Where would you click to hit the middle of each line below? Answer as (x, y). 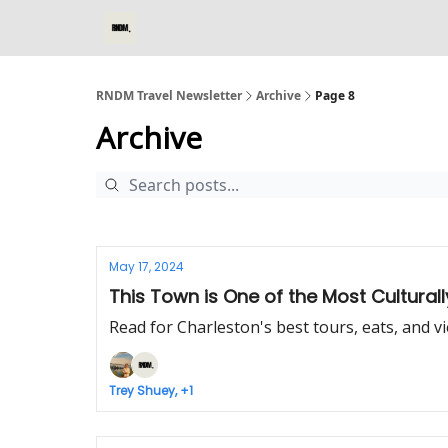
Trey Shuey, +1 (151, 390)
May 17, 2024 (146, 266)
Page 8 (335, 95)
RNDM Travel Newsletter (169, 95)
